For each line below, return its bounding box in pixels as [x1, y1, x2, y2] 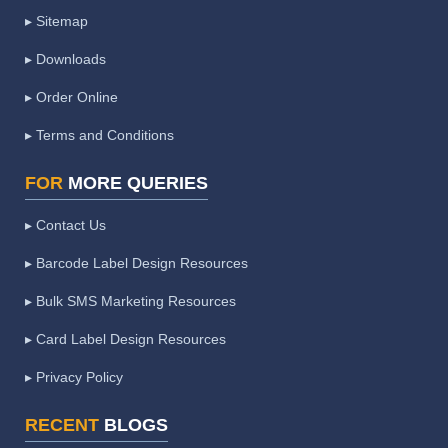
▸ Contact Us [25, 217, 106, 234]
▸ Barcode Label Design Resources [25, 255, 248, 272]
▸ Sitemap [25, 13, 88, 30]
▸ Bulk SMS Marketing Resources [25, 293, 236, 310]
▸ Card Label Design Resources [25, 331, 226, 348]
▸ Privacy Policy [25, 369, 123, 386]
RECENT [25, 415, 99, 436]
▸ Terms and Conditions [25, 127, 174, 144]
